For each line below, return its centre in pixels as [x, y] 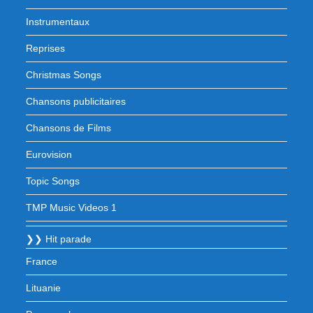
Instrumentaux [58, 22]
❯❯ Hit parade [59, 239]
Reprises [46, 48]
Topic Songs [53, 181]
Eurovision [49, 154]
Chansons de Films [69, 128]
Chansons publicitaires [76, 101]
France [42, 261]
